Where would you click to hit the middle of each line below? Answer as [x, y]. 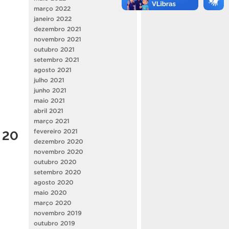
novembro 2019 [58, 213]
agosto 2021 [53, 70]
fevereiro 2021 [56, 131]
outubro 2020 [55, 162]
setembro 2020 [58, 172]
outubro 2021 [54, 49]
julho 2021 [49, 80]
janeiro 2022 [53, 18]
